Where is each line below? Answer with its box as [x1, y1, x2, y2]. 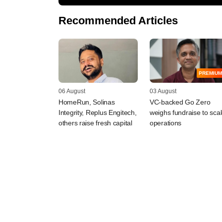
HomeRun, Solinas [58, 98, 115, 107]
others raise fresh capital [58, 119, 132, 127]
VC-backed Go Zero [150, 98, 211, 107]
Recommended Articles [58, 14, 178, 27]
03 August [150, 88, 176, 95]
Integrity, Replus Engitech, [58, 109, 137, 117]
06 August [58, 88, 85, 95]
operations [150, 119, 182, 127]
